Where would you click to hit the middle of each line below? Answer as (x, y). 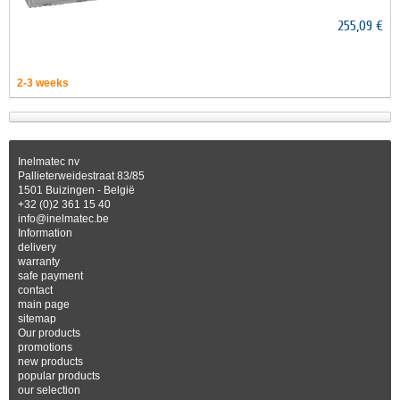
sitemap (37, 319)
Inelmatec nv (49, 162)
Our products (49, 333)
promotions (45, 347)
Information (45, 233)
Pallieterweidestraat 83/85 (81, 176)
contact (35, 290)
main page (44, 304)
